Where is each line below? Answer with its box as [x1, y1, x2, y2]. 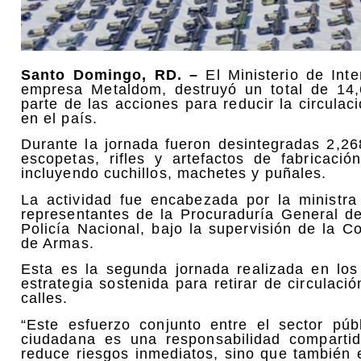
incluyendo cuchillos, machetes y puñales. [21, 165, 327, 182]
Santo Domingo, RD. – [21, 67, 199, 83]
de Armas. [21, 234, 94, 251]
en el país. [21, 110, 98, 127]
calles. [21, 290, 68, 307]
